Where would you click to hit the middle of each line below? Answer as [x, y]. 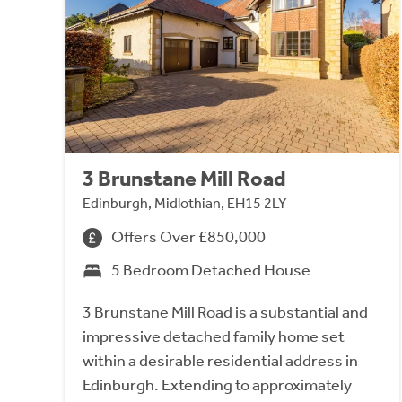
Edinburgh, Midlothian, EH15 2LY [184, 204]
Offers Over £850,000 [188, 237]
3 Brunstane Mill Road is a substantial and [225, 313]
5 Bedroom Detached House [211, 271]
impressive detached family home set [214, 337]
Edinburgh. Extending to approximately [217, 385]
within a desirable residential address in [220, 361]
